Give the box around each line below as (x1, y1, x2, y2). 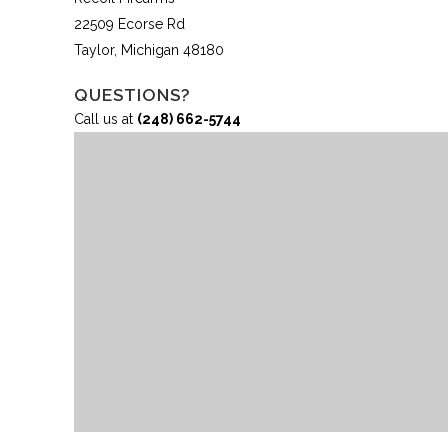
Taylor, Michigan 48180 (74, 42, 224, 58)
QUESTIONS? (74, 85, 191, 105)
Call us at (74, 111, 137, 127)
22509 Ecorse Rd (74, 16, 185, 32)
